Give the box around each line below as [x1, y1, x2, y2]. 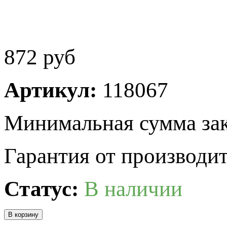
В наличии [84, 177, 182, 201]
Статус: [4, 177, 84, 201]
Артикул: [4, 78, 102, 102]
